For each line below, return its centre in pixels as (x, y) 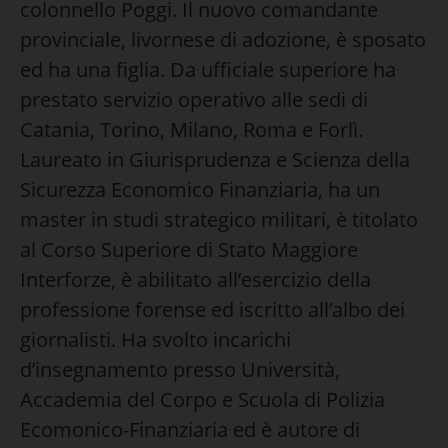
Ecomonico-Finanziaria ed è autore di (190, 429)
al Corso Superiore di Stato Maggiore (189, 249)
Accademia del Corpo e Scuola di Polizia (202, 399)
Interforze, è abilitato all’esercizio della (195, 279)
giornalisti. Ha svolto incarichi (155, 339)
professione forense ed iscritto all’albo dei (212, 309)
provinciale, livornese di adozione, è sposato (223, 39)
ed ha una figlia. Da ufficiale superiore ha (208, 69)
